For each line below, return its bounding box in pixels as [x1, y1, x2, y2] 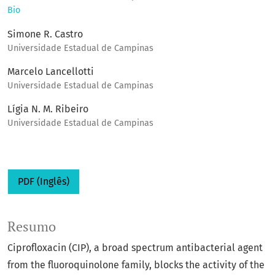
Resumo [7, 218, 56, 236]
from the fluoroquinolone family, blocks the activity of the [7, 259, 265, 271]
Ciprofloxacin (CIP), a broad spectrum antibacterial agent [7, 242, 263, 254]
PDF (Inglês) [18, 176, 69, 188]
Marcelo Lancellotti [7, 66, 94, 78]
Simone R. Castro [7, 28, 83, 41]
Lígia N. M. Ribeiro [7, 103, 88, 115]
